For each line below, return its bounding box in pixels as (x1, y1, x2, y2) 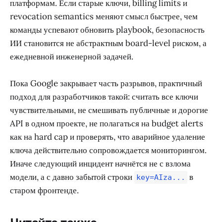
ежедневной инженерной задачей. (10, 51, 133, 62)
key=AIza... (136, 173, 185, 182)
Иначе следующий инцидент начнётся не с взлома (10, 158, 191, 169)
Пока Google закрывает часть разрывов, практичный (10, 78, 202, 89)
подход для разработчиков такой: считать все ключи (10, 91, 198, 103)
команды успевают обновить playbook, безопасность (10, 24, 205, 36)
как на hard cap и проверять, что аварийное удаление (10, 131, 205, 143)
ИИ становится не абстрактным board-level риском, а (10, 38, 207, 49)
